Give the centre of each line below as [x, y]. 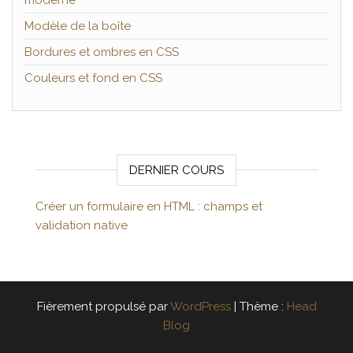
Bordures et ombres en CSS [102, 52]
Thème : [263, 307]
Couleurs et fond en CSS [93, 78]
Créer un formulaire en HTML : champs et [149, 206]
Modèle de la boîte [78, 26]
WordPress [200, 307]
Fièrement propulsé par [103, 307]
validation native [82, 225]
